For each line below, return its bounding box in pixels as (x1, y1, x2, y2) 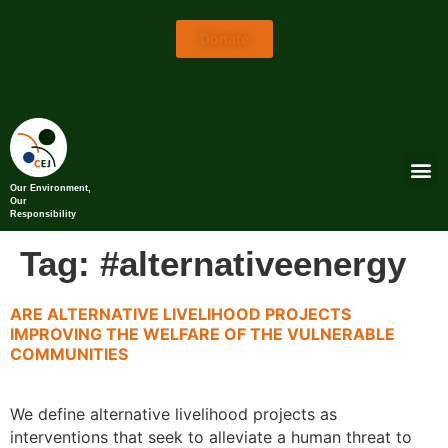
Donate (199, 30, 249, 47)
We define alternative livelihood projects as (10, 404, 337, 425)
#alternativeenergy (100, 244, 406, 284)
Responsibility (10, 209, 76, 220)
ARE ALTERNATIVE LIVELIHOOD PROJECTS (10, 304, 351, 325)
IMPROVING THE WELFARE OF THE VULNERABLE (10, 324, 395, 345)
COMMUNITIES (10, 344, 128, 365)
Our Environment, (10, 183, 91, 194)
